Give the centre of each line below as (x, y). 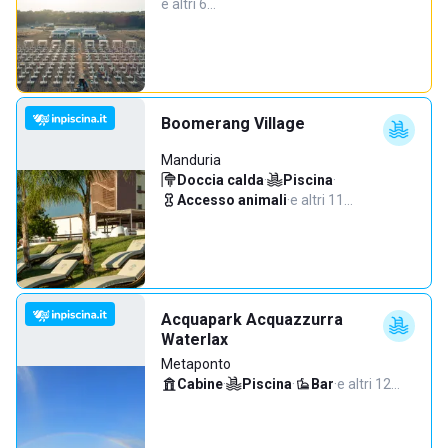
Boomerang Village (233, 123)
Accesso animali (232, 200)
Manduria (191, 160)
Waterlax (194, 339)
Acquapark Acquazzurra (252, 319)
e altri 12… (368, 384)
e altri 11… (321, 200)
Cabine (200, 384)
